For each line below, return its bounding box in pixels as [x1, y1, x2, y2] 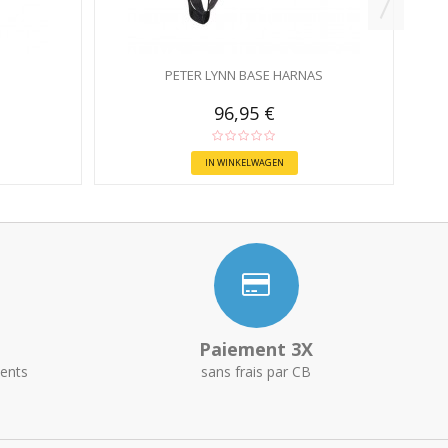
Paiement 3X [199, 337, 313, 361]
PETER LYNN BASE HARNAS [165, 66, 323, 84]
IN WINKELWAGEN [204, 156, 284, 169]
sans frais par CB [201, 362, 311, 381]
